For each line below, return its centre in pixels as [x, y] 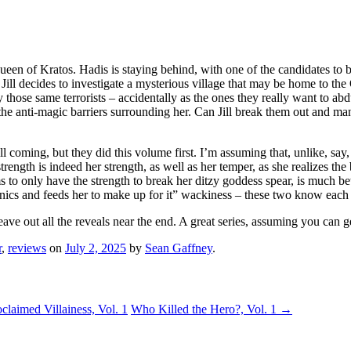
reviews [27, 248]
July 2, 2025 [96, 248]
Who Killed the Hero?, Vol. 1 [205, 309]
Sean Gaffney [179, 248]
